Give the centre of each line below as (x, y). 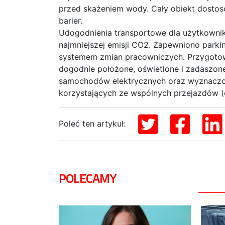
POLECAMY (87, 178)
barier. (71, 20)
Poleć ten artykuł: (93, 123)
